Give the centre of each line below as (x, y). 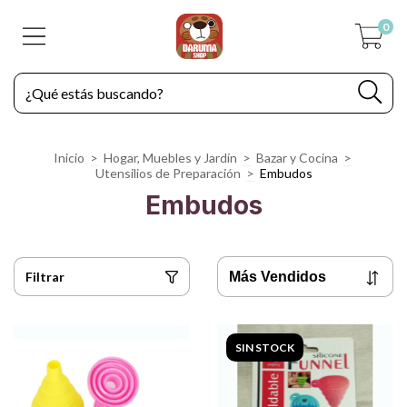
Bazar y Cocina (297, 158)
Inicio (69, 158)
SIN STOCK (265, 348)
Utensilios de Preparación (168, 173)
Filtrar (45, 277)
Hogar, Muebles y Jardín (170, 158)
